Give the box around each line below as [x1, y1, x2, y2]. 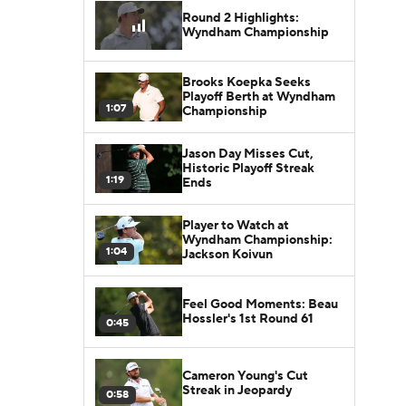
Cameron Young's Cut [182, 367, 308, 384]
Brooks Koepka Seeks [182, 73, 311, 91]
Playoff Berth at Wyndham [182, 88, 335, 105]
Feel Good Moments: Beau [182, 295, 338, 313]
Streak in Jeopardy [182, 382, 292, 399]
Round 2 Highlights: [182, 9, 299, 26]
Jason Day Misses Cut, [182, 145, 314, 162]
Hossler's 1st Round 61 [182, 310, 314, 327]
